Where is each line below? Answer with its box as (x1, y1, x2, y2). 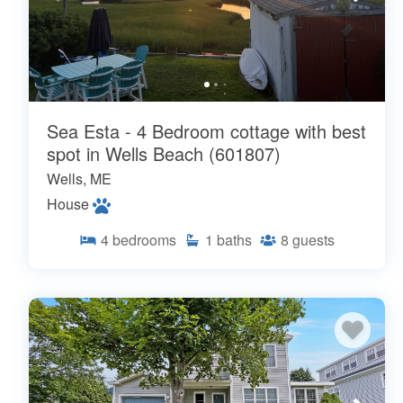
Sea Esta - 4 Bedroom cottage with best (47, 118, 366, 145)
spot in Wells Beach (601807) (47, 140, 281, 167)
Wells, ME (47, 168, 112, 190)
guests (292, 229, 335, 251)
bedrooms (112, 229, 176, 251)
